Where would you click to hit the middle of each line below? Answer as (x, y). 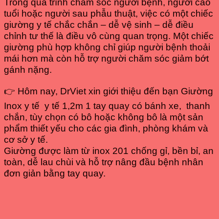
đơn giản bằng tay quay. (55, 173)
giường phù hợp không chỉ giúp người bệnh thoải (107, 47)
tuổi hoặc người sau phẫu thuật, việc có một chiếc (109, 14)
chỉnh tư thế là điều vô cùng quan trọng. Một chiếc (109, 36)
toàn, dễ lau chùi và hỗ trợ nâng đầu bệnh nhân (104, 162)
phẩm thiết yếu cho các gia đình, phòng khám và (106, 128)
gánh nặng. (28, 70)
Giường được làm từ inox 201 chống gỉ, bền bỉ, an (109, 151)
